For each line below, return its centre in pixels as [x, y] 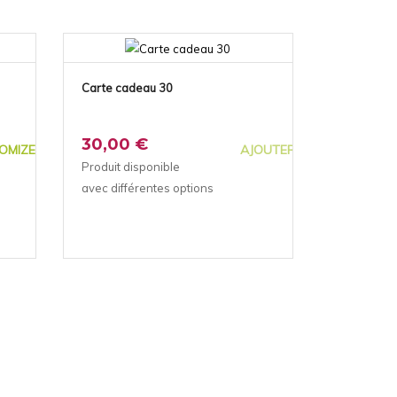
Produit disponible [130, 166]
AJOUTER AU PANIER [301, 149]
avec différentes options [147, 187]
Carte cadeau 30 [127, 87]
